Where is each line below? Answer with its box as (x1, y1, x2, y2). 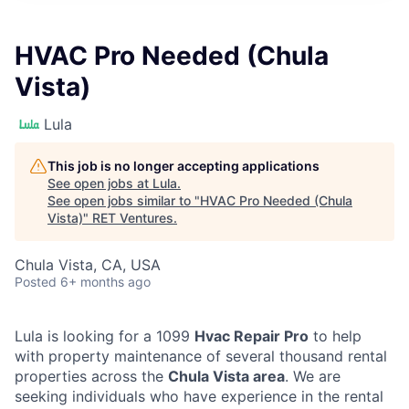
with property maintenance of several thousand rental (15, 347, 387, 365)
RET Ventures (92, 210, 173, 225)
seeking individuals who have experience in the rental (15, 387, 383, 405)
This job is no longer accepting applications (47, 158, 320, 173)
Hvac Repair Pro (194, 327, 309, 345)
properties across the (15, 367, 168, 385)
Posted (15, 274, 57, 289)
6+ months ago (60, 274, 151, 289)
